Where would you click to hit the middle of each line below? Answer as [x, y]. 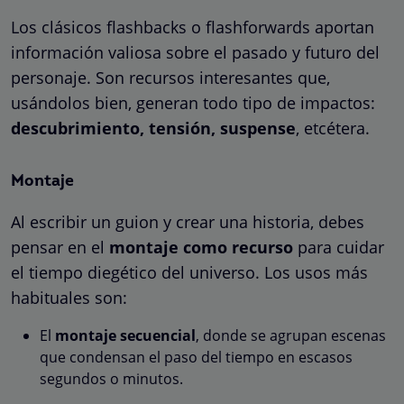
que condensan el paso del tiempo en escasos [196, 357]
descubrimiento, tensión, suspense [153, 128]
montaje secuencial [125, 335]
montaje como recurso [201, 247]
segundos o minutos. [111, 378]
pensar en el [60, 247]
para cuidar [339, 247]
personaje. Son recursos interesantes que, [170, 77]
